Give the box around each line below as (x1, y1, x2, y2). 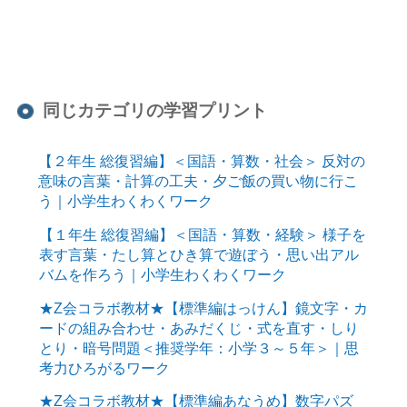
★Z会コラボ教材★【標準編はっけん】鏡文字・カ (38, 299, 368, 316)
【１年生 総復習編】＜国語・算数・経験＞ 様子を (38, 226, 366, 243)
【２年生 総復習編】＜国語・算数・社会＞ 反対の (37, 153, 365, 170)
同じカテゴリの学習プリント (43, 101, 268, 121)
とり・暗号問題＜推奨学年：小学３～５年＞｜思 (38, 339, 359, 356)
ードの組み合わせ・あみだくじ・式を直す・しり (38, 319, 359, 336)
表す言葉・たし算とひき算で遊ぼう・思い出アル (38, 246, 359, 263)
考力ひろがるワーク (38, 359, 170, 376)
